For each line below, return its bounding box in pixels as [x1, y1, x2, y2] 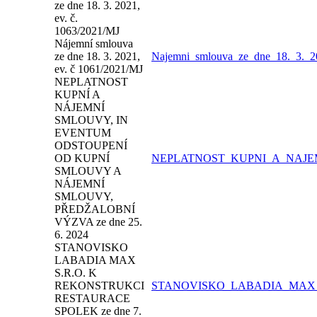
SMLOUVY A [54, 165, 121, 177]
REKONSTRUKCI [54, 279, 144, 292]
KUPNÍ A [54, 88, 100, 100]
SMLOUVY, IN [54, 114, 128, 126]
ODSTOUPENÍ [54, 139, 127, 151]
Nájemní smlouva [54, 38, 133, 50]
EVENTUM [54, 127, 111, 139]
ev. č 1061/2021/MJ [54, 63, 143, 75]
